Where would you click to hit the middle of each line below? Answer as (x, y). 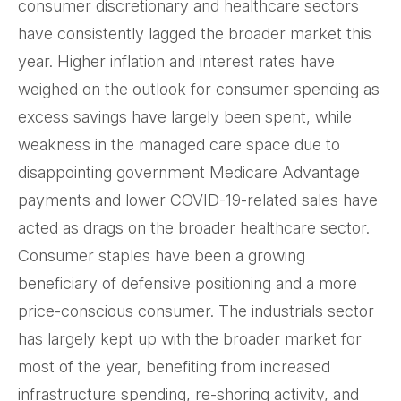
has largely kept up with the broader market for (190, 339)
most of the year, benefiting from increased (174, 367)
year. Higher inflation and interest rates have (176, 61)
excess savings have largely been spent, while (185, 117)
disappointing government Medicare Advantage (189, 172)
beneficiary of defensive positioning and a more (188, 283)
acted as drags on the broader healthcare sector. (194, 228)
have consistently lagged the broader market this (195, 34)
